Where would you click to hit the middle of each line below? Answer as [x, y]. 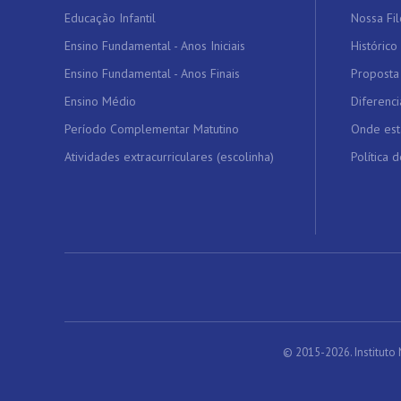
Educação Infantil [110, 18]
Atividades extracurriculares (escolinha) [169, 157]
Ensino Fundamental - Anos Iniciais [155, 46]
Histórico [374, 46]
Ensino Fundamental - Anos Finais [152, 73]
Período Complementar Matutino [152, 129]
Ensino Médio [100, 101]
